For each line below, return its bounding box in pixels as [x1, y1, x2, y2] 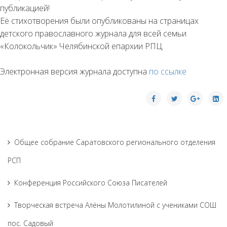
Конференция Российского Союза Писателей [14, 178, 167, 187]
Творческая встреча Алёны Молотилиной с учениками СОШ [14, 200, 216, 210]
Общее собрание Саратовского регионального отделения [14, 137, 215, 147]
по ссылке [149, 66, 188, 77]
